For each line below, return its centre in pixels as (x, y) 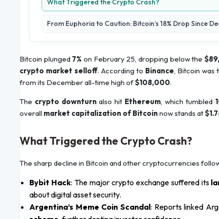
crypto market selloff (59, 71)
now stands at (181, 113)
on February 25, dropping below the (143, 59)
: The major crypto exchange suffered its (141, 183)
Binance (160, 71)
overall (32, 113)
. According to (121, 71)
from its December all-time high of (77, 83)
